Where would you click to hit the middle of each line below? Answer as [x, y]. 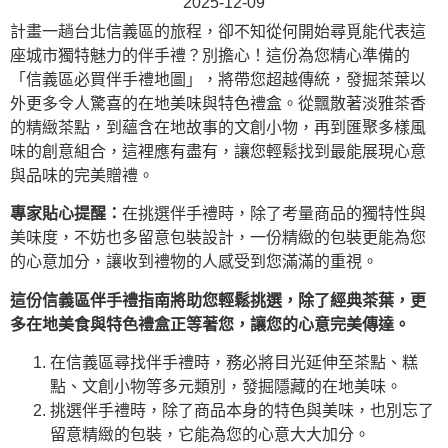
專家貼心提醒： [66, 214]
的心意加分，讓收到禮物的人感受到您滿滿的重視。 [194, 262]
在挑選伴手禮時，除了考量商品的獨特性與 [274, 214]
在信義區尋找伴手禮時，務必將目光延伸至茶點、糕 [234, 363]
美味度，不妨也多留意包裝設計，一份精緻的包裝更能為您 [218, 238]
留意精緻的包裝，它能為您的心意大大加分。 [210, 435]
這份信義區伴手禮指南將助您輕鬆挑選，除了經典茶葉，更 [218, 300]
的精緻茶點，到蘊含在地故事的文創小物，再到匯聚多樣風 [218, 127]
